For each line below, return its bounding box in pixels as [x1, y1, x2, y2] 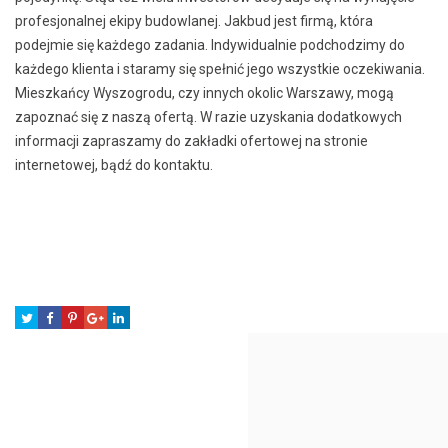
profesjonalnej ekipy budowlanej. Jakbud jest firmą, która [15, 12, 373, 29]
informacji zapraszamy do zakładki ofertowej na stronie [15, 132, 368, 149]
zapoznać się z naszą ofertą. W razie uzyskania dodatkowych [15, 108, 402, 125]
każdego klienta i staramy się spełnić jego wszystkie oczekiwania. [15, 60, 425, 77]
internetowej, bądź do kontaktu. [15, 156, 213, 173]
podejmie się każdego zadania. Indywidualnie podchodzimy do [15, 36, 405, 53]
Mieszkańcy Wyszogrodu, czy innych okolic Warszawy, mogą [15, 84, 394, 101]
